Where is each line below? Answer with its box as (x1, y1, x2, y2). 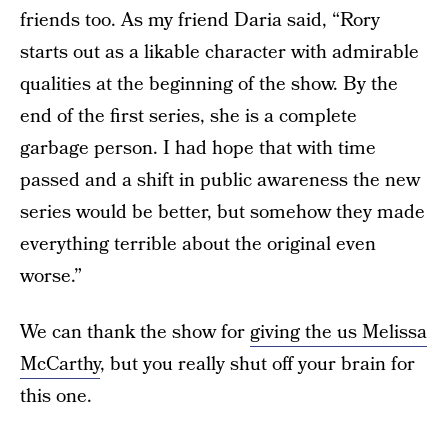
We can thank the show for (20, 318, 250, 346)
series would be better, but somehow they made (20, 198, 425, 226)
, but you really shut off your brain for (100, 350, 415, 378)
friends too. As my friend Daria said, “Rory (20, 6, 380, 34)
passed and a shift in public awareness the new (20, 166, 420, 194)
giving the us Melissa (250, 318, 427, 346)
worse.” (20, 262, 82, 290)
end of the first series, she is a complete (20, 102, 357, 130)
